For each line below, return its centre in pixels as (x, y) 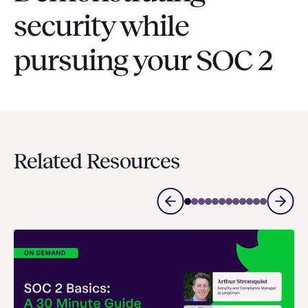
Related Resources (97, 161)
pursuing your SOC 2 (143, 60)
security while (101, 26)
